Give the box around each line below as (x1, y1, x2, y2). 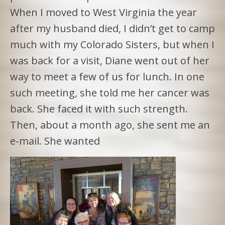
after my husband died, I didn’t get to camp (10, 21, 215, 35)
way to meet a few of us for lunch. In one (10, 69, 204, 83)
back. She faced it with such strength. (10, 101, 188, 116)
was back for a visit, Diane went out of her (10, 53, 209, 67)
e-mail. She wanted (10, 134, 100, 148)
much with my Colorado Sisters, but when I (10, 37, 214, 51)
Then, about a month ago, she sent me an (10, 118, 210, 132)
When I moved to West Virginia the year (10, 5, 197, 19)
